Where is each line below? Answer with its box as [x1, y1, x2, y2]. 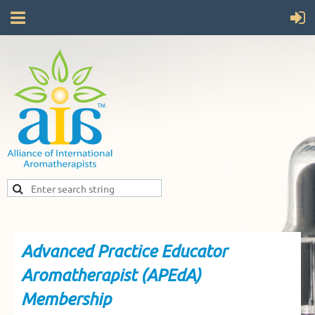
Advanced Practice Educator [21, 240, 227, 261]
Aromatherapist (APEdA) [21, 264, 201, 285]
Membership [21, 288, 111, 309]
